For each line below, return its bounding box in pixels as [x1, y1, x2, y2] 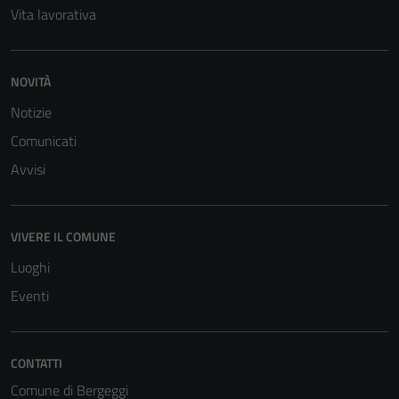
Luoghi [11, 256, 50, 278]
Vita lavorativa [11, 4, 96, 25]
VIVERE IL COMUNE [11, 227, 116, 246]
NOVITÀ [11, 72, 51, 91]
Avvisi [11, 159, 45, 180]
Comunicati [11, 130, 77, 151]
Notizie [11, 102, 52, 123]
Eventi [11, 285, 49, 306]
